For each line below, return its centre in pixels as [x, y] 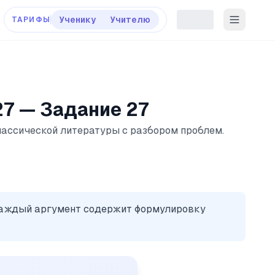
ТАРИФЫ [31, 20]
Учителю [130, 20]
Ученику [78, 20]
